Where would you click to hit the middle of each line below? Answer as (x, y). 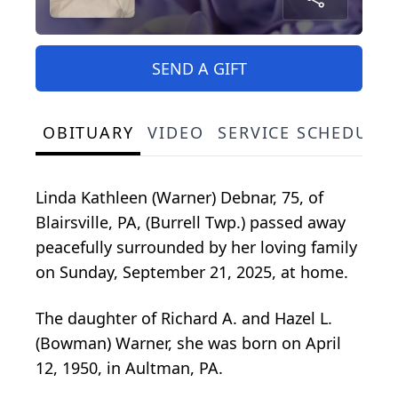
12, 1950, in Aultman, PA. (129, 368)
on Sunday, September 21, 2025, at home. (192, 272)
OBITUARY (88, 133)
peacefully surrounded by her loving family (196, 247)
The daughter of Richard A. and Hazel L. (184, 318)
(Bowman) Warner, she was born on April (188, 343)
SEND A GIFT (199, 69)
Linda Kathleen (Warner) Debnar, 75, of (179, 198)
